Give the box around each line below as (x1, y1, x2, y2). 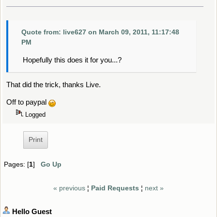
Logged (23, 110, 46, 118)
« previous (53, 185, 85, 192)
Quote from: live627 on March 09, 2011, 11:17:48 (21, 28, 180, 36)
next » (145, 185, 164, 192)
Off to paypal (6, 98, 48, 107)
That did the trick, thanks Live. (6, 80, 101, 89)
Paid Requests (91, 185, 139, 192)
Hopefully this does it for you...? (23, 55, 122, 64)
